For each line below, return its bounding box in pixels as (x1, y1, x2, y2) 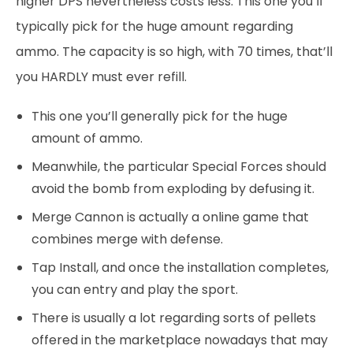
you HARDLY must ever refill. (16, 68, 187, 86)
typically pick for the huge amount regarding (16, 17, 293, 35)
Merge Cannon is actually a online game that (32, 208, 309, 226)
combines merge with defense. (32, 230, 223, 248)
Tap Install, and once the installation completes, (32, 258, 329, 277)
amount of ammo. (32, 129, 143, 147)
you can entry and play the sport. (32, 281, 238, 299)
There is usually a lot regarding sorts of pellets (32, 309, 316, 327)
